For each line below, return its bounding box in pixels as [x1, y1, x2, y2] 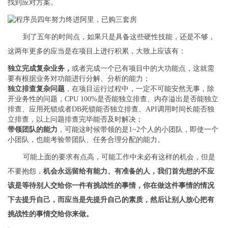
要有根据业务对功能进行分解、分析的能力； [8, 75, 150, 83]
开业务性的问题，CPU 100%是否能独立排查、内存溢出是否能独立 [8, 95, 218, 103]
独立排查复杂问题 [8, 85, 65, 93]
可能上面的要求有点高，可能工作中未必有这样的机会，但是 [23, 153, 215, 161]
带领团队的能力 [8, 126, 58, 134]
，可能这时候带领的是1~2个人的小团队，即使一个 [58, 126, 218, 134]
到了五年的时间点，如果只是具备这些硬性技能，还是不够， [23, 33, 215, 41]
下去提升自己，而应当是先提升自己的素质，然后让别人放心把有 [8, 196, 214, 204]
